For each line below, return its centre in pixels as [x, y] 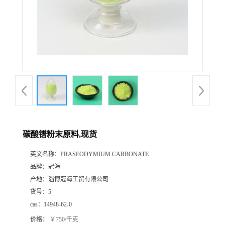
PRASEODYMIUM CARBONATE [104, 154]
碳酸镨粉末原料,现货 [60, 134]
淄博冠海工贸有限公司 [78, 179]
